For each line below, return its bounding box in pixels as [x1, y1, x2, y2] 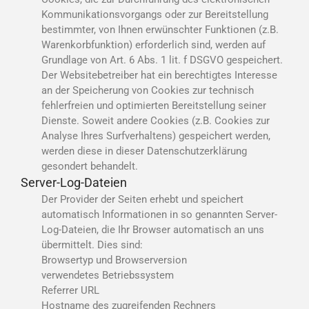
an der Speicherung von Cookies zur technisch [41, 83, 254, 97]
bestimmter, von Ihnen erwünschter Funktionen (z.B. [41, 23, 279, 36]
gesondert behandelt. [41, 159, 138, 172]
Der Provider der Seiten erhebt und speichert [41, 192, 243, 206]
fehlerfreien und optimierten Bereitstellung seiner [41, 99, 266, 112]
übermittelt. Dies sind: [41, 238, 143, 251]
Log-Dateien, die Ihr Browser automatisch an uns [41, 223, 264, 236]
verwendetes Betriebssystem [41, 268, 174, 281]
